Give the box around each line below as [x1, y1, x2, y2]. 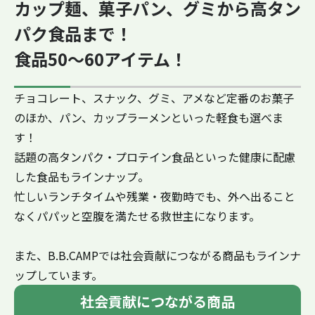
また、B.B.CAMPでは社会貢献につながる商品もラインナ [14, 246, 301, 264]
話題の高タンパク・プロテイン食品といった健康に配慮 [14, 148, 295, 165]
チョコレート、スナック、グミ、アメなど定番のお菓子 [14, 89, 294, 106]
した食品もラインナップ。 [14, 167, 149, 185]
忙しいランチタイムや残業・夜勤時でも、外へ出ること [14, 187, 295, 205]
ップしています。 [14, 266, 103, 283]
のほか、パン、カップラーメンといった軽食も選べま [14, 108, 283, 126]
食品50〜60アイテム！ [14, 46, 187, 71]
